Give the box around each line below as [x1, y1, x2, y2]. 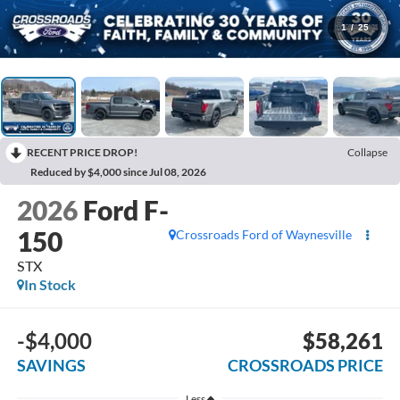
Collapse [347, 145, 387, 159]
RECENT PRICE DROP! [27, 145, 137, 159]
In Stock [23, 276, 76, 294]
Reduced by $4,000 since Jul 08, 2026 [30, 164, 206, 179]
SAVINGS [16, 354, 86, 375]
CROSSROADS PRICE [228, 354, 384, 375]
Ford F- [82, 194, 169, 227]
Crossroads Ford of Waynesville [176, 227, 353, 243]
